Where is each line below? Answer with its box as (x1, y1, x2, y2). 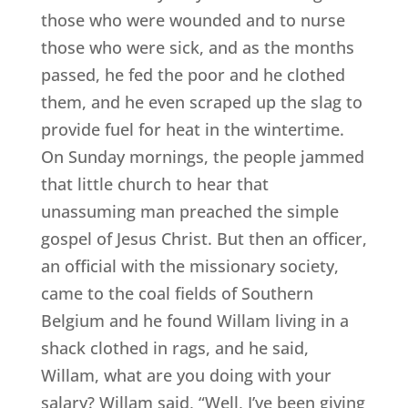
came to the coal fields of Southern (40, 282, 313, 305)
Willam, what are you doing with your (40, 364, 331, 387)
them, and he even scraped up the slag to (40, 91, 362, 114)
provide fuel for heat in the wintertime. (40, 118, 344, 141)
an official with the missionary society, (40, 255, 339, 278)
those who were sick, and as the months (40, 36, 354, 59)
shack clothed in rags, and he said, (40, 337, 309, 360)
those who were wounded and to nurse (40, 9, 345, 32)
